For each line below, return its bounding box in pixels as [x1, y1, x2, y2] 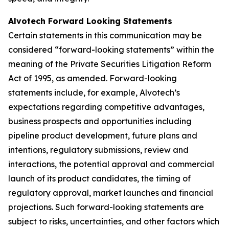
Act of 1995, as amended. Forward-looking [8, 73, 177, 83]
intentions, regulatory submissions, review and [8, 145, 189, 155]
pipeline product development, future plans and [8, 130, 197, 141]
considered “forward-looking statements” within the [8, 44, 214, 55]
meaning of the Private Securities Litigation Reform [8, 59, 211, 69]
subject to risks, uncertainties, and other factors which [8, 216, 219, 226]
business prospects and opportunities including [8, 116, 192, 126]
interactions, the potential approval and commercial [8, 159, 214, 169]
